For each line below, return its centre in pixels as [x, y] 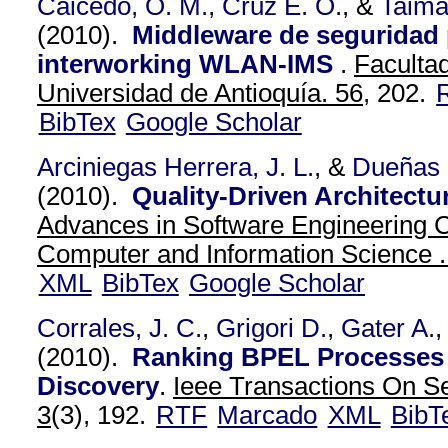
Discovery [98, 386]
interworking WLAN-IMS [188, 64]
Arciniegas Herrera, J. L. [175, 167]
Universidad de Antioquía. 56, [203, 93]
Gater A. [388, 328]
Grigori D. [271, 328]
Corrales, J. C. [119, 328]
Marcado [267, 415]
